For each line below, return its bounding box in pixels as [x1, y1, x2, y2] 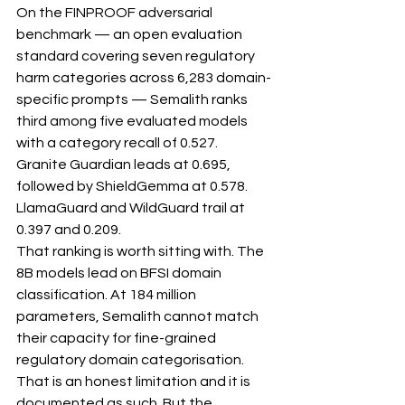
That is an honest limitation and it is [16, 374, 253, 390]
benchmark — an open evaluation [16, 27, 245, 42]
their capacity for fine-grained [16, 331, 219, 346]
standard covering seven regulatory [16, 49, 258, 64]
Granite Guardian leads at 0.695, [16, 157, 233, 173]
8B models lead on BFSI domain [16, 266, 224, 281]
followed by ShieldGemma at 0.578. [16, 179, 250, 194]
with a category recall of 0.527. [16, 136, 221, 151]
